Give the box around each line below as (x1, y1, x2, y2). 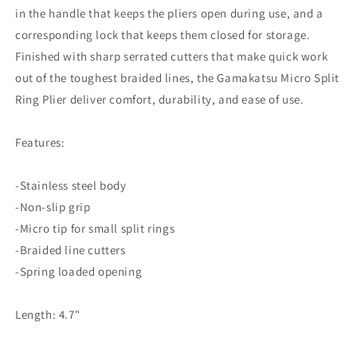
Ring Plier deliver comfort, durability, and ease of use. (15, 92, 304, 107)
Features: (15, 135, 65, 150)
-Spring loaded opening (15, 264, 143, 279)
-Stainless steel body (15, 178, 127, 193)
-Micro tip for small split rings (15, 221, 175, 236)
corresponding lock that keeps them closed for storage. (15, 27, 311, 42)
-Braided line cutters (15, 242, 129, 257)
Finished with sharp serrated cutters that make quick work (15, 49, 328, 64)
